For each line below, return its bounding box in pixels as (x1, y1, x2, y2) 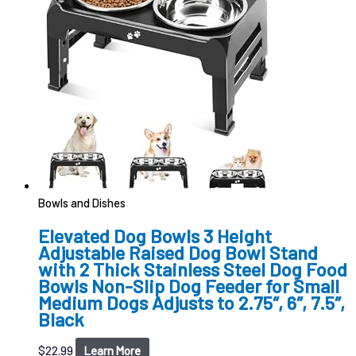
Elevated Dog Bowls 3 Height (38, 223, 272, 247)
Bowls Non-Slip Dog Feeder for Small (38, 273, 339, 297)
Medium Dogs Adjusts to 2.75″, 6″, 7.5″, (38, 290, 345, 314)
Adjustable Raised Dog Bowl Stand (38, 240, 318, 264)
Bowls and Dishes (38, 195, 126, 210)
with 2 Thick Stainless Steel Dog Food (38, 257, 347, 281)
